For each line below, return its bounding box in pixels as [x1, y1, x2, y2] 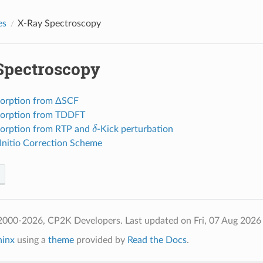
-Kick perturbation [97, 124, 174, 134]
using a [14, 235, 48, 245]
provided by [73, 235, 127, 245]
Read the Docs [127, 235, 187, 245]
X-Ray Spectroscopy [17, 18, 101, 28]
